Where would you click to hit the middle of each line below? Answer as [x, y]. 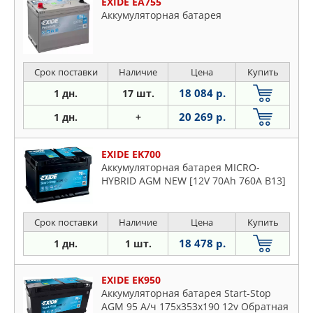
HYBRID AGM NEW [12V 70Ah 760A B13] [194, 181]
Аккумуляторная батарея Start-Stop [186, 293]
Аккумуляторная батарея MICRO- [181, 168]
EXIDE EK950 [131, 280]
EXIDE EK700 [131, 154]
